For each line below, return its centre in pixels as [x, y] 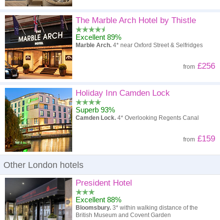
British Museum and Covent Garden [123, 215]
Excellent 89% [98, 37]
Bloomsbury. [93, 208]
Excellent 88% [98, 200]
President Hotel [104, 183]
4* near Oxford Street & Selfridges [157, 45]
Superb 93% [95, 110]
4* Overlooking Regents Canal [158, 118]
